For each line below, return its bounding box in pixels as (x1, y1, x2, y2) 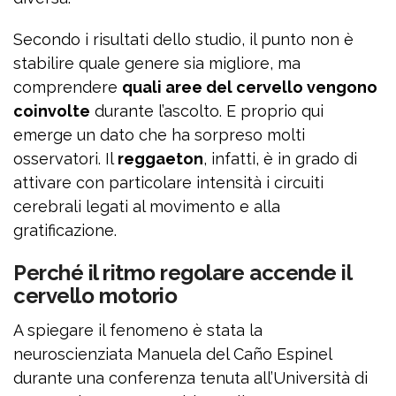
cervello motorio (13, 283, 178, 309)
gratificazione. (13, 221, 117, 240)
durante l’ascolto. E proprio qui (90, 102, 324, 121)
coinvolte (13, 102, 90, 121)
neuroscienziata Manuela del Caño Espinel (13, 345, 331, 364)
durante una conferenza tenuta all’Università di (13, 369, 368, 388)
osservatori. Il (13, 149, 118, 169)
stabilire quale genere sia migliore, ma (13, 54, 301, 73)
